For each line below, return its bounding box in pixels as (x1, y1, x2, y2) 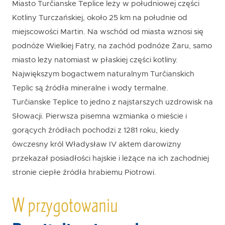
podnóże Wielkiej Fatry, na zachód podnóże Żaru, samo (12, 42, 212, 50)
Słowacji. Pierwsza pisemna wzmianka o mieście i (12, 113, 187, 121)
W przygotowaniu (12, 195, 118, 217)
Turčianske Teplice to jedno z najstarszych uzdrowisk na (12, 98, 213, 106)
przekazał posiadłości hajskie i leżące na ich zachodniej (12, 155, 209, 163)
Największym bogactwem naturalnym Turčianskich (12, 70, 194, 78)
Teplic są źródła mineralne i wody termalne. (12, 84, 168, 92)
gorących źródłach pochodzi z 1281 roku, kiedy (12, 127, 179, 135)
